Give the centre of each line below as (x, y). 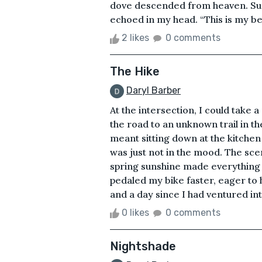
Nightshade (143, 247)
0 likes (135, 213)
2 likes (135, 38)
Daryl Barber (154, 91)
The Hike (135, 72)
